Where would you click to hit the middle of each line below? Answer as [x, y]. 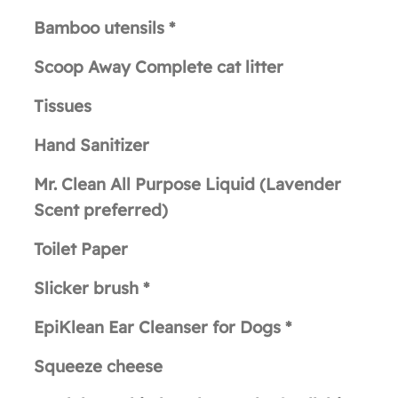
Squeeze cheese [98, 366]
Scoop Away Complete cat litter [159, 67]
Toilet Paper [81, 249]
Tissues [63, 106]
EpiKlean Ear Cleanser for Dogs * [163, 327]
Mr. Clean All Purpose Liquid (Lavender [187, 184]
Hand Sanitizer [92, 145]
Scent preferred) [101, 210]
